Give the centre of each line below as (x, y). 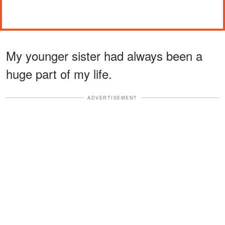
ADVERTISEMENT (113, 97)
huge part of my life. (59, 73)
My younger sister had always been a (104, 55)
